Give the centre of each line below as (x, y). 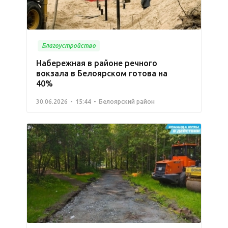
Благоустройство (69, 45)
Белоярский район (127, 101)
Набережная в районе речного (97, 63)
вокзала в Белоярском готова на (102, 73)
